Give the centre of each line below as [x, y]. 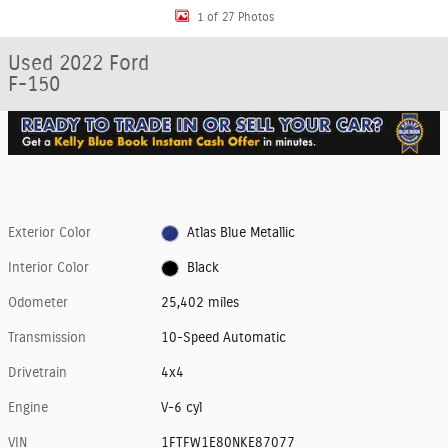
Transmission [47, 338]
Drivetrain [37, 373]
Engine [28, 408]
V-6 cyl [182, 408]
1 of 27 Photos [235, 16]
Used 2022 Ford [78, 63]
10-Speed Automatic [224, 338]
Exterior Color [49, 233]
